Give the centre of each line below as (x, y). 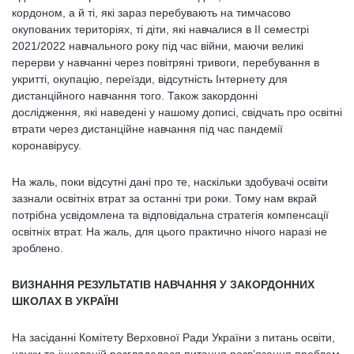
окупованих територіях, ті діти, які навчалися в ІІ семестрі (160, 29)
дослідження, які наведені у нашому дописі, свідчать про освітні (177, 112)
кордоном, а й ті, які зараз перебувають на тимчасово (151, 13)
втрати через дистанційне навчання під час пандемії (147, 129)
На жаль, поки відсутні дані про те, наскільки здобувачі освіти (170, 182)
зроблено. (38, 248)
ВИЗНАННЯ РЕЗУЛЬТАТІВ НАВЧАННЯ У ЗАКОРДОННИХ (163, 284)
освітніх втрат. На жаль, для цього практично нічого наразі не (169, 232)
